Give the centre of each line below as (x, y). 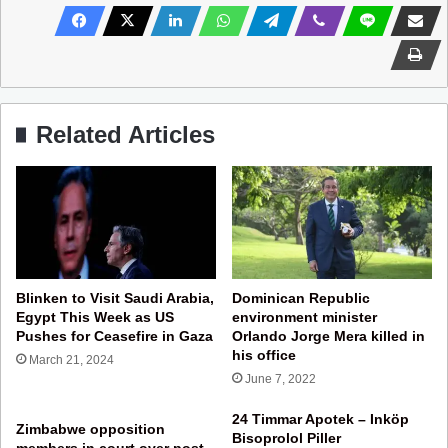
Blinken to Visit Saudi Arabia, (115, 297)
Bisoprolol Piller (286, 437)
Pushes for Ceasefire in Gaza (114, 335)
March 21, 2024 (71, 359)
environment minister (304, 316)
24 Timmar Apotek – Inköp (320, 418)
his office (264, 354)
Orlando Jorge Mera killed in (328, 335)
